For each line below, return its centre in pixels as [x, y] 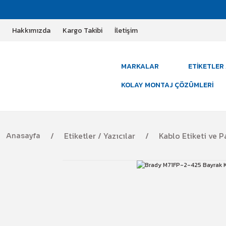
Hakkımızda [31, 30]
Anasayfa [23, 136]
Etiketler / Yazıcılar [100, 136]
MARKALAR [140, 66]
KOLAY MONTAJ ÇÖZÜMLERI [167, 85]
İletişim [126, 30]
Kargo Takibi [82, 30]
